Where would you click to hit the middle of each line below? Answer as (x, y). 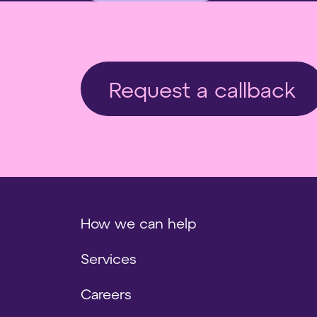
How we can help (139, 223)
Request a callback (202, 89)
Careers (106, 294)
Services (109, 258)
